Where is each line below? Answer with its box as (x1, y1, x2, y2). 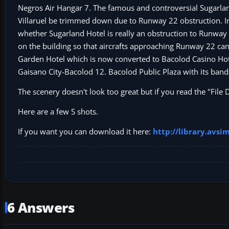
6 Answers (7, 198, 75, 217)
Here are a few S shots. (18, 106, 98, 117)
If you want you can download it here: (18, 126, 153, 136)
